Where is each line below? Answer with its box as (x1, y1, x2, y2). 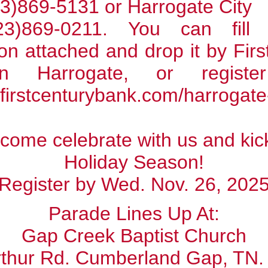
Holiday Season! (64, 151, 204, 173)
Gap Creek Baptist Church (22, 225, 246, 246)
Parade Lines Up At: (48, 203, 220, 224)
